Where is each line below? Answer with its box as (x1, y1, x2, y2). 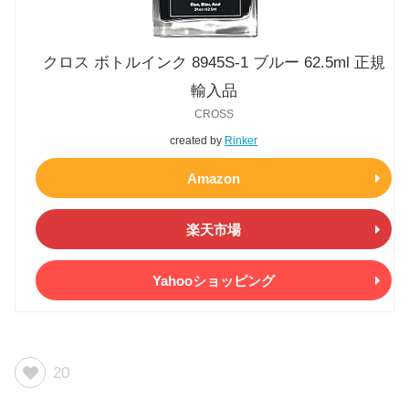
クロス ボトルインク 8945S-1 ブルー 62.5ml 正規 (42, 54, 385, 72)
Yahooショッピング (152, 272, 275, 288)
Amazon (187, 170, 240, 186)
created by (170, 134, 225, 148)
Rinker (225, 134, 257, 148)
